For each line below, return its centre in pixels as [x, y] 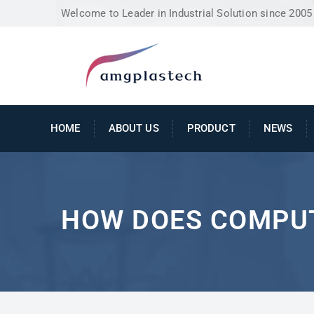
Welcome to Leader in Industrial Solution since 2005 [187, 13]
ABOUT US [134, 128]
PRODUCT [211, 128]
